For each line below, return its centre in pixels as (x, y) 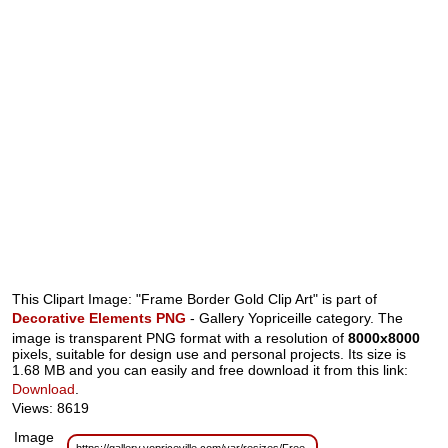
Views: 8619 (51, 408)
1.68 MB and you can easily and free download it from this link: (210, 370)
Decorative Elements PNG (99, 318)
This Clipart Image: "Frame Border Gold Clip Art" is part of (195, 299)
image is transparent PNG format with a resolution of (180, 338)
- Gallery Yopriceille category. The (297, 318)
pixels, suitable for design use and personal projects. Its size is (209, 354)
